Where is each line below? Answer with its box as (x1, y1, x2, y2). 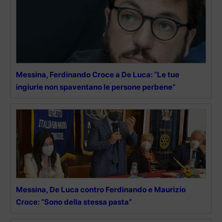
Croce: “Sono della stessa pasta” (16, 197, 132, 207)
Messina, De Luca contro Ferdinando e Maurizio (16, 185, 186, 195)
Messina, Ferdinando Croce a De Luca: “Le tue (16, 70, 179, 80)
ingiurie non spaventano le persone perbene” (16, 82, 175, 92)
